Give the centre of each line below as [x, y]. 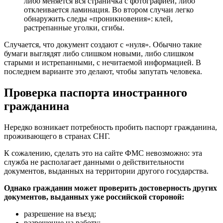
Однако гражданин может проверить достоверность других [111, 188]
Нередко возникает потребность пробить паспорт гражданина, [111, 127]
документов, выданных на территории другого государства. [106, 171]
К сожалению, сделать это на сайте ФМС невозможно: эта [103, 153]
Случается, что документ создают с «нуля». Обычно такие [103, 45]
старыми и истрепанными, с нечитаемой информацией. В [103, 63]
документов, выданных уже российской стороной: [94, 197]
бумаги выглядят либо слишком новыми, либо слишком [99, 54]
